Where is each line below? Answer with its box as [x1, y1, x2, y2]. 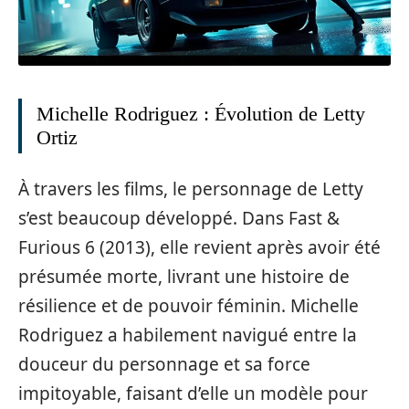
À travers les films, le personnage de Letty [18, 176, 363, 201]
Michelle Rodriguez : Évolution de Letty [37, 102, 365, 126]
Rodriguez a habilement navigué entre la [18, 322, 357, 347]
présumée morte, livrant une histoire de [18, 264, 350, 288]
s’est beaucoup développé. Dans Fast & [18, 205, 340, 230]
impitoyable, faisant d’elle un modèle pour [18, 381, 368, 405]
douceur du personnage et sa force [18, 351, 310, 376]
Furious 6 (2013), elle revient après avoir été [18, 235, 381, 259]
